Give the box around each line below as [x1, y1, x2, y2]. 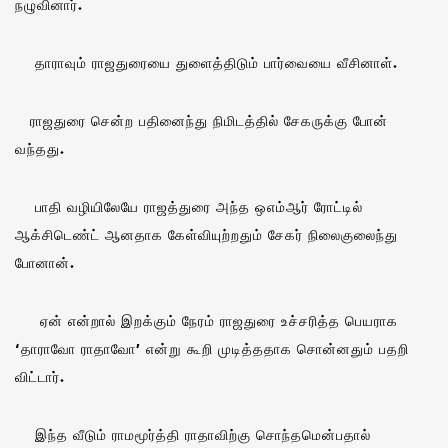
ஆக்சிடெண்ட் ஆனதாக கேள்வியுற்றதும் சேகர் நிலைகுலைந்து [15, 224, 398, 244]
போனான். [15, 252, 75, 272]
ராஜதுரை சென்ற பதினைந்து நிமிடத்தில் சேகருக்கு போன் [15, 110, 388, 130]
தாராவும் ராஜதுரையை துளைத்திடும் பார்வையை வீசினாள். [15, 52, 398, 72]
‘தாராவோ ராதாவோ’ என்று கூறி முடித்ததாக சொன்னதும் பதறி [15, 338, 409, 358]
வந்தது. [15, 138, 65, 158]
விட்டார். [15, 366, 65, 386]
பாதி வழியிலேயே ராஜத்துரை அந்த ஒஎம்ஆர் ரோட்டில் [15, 196, 363, 216]
